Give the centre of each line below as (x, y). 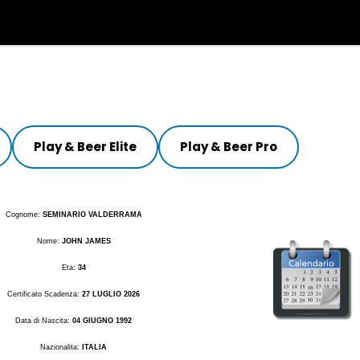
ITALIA (95, 347)
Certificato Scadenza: (45, 294)
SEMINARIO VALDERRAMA (92, 215)
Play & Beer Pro (228, 147)
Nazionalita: (61, 347)
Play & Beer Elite (85, 147)
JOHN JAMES (86, 241)
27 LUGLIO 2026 (111, 294)
